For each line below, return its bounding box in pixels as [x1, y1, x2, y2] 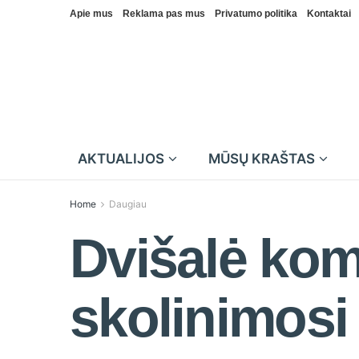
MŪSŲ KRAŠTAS [208, 151, 315, 167]
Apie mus [70, 8, 113, 19]
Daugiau [109, 198, 147, 210]
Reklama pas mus [123, 8, 205, 19]
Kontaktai [307, 8, 351, 19]
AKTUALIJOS [78, 151, 164, 167]
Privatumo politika [215, 8, 297, 19]
